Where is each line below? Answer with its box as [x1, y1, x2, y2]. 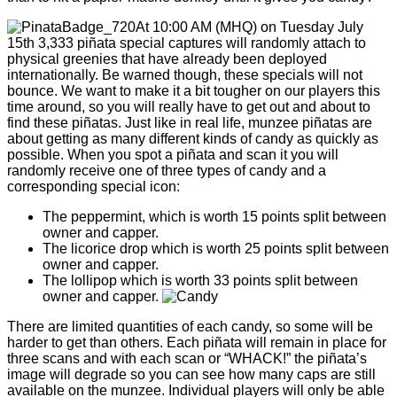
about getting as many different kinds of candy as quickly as [7, 130, 378, 146]
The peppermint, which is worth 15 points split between [43, 208, 386, 224]
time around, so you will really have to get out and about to [7, 98, 370, 114]
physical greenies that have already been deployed [7, 51, 327, 66]
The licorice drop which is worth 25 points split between [43, 240, 389, 256]
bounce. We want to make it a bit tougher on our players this [7, 82, 380, 98]
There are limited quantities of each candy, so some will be [7, 318, 373, 334]
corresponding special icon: [7, 178, 180, 194]
